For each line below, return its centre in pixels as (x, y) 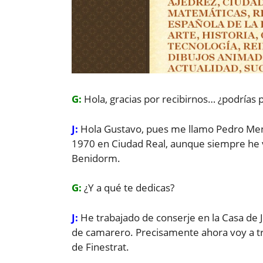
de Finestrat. (100, 247)
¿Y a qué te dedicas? (129, 188)
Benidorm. (96, 158)
